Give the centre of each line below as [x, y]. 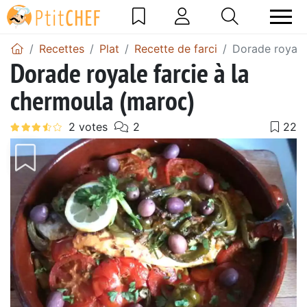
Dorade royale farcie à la [130, 72]
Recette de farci [176, 48]
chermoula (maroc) [102, 100]
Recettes [62, 48]
